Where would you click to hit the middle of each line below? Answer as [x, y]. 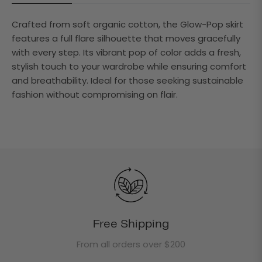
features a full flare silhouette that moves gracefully [126, 38]
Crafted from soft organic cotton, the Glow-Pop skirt [127, 24]
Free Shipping [131, 224]
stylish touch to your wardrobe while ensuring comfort [129, 66]
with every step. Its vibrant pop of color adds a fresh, [126, 52]
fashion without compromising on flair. [95, 94]
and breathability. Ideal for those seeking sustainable [127, 80]
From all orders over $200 [131, 244]
